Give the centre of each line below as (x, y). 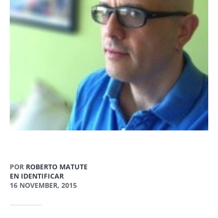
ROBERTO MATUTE (57, 166)
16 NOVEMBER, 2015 (43, 185)
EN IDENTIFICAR (37, 176)
